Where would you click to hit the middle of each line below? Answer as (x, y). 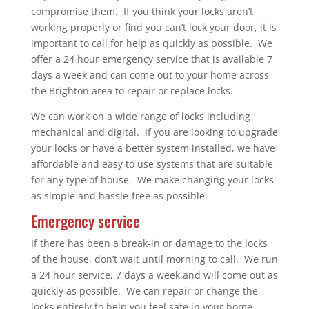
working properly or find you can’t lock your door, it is (153, 27)
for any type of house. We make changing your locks (152, 179)
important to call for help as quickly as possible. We (151, 43)
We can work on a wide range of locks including (140, 116)
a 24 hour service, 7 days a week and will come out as (154, 275)
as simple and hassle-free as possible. (119, 195)
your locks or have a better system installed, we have (153, 148)
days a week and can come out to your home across (150, 74)
